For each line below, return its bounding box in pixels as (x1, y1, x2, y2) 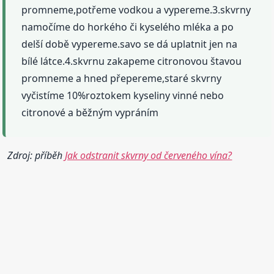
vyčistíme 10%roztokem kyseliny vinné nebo (21, 89, 224, 103)
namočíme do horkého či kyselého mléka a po (21, 20, 234, 34)
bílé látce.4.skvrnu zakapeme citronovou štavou (21, 54, 242, 68)
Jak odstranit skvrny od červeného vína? (65, 149, 232, 163)
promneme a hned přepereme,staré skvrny (21, 72, 222, 86)
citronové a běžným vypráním (21, 106, 159, 120)
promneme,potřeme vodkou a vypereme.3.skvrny (21, 3, 251, 17)
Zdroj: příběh (7, 149, 65, 163)
